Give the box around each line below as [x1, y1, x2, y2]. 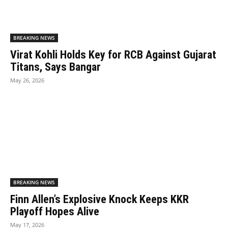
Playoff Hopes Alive [10, 205, 99, 218]
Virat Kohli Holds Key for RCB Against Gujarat [10, 48, 216, 61]
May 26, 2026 [10, 76, 44, 84]
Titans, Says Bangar [10, 60, 101, 73]
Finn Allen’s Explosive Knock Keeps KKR [10, 192, 189, 206]
